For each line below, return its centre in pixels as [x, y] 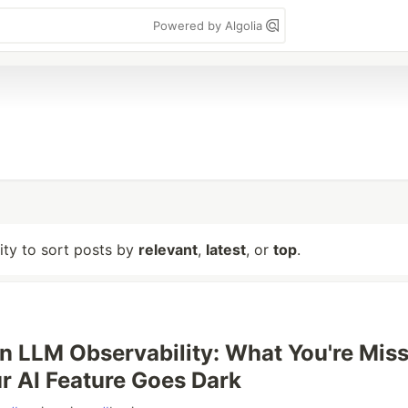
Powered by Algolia [209, 25]
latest [226, 250]
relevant [168, 250]
